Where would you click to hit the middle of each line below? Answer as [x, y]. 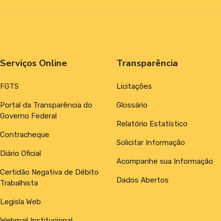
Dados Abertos [143, 180]
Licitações [134, 86]
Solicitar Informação [151, 142]
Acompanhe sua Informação [165, 161]
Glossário [132, 105]
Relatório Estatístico [152, 124]
